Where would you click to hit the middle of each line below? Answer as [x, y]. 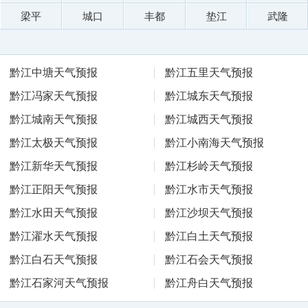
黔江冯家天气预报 [54, 96]
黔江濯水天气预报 [54, 236]
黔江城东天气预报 [209, 96]
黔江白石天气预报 [54, 260]
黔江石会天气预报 [209, 260]
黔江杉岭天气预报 [209, 166]
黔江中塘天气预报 [54, 73]
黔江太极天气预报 [54, 143]
